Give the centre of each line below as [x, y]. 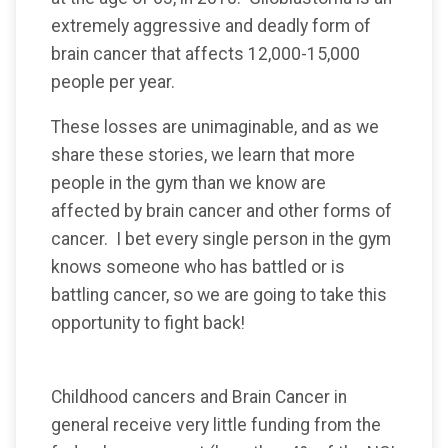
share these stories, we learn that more [203, 155]
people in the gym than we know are [188, 183]
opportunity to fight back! [148, 323]
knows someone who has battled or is [198, 267]
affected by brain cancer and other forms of [221, 211]
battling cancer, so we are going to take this [219, 295]
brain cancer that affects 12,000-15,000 [205, 53]
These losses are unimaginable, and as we [215, 127]
